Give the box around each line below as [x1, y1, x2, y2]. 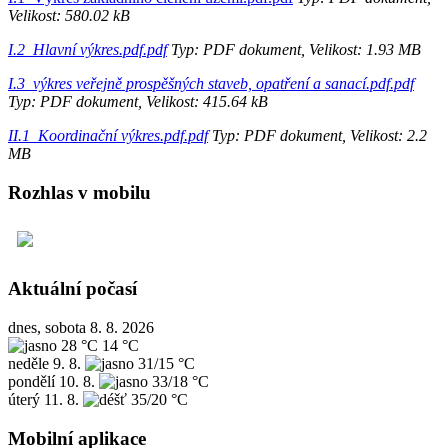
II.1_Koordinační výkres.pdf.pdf [8, 126, 208, 144]
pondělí [8, 372, 55, 390]
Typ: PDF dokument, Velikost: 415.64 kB [8, 92, 268, 110]
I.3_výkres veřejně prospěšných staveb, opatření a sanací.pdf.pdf [8, 74, 414, 92]
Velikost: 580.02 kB [8, 6, 130, 24]
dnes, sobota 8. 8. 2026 [8, 318, 154, 336]
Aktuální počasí [8, 278, 137, 300]
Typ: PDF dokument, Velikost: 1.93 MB [167, 40, 421, 58]
